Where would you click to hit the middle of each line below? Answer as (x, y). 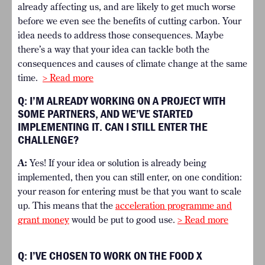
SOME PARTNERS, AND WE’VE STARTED (105, 114)
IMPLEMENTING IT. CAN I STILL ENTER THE (113, 127)
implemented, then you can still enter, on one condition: (130, 177)
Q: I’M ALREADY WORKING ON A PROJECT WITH (122, 101)
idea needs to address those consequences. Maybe (121, 35)
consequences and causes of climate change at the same (132, 64)
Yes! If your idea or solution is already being (117, 163)
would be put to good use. (123, 220)
